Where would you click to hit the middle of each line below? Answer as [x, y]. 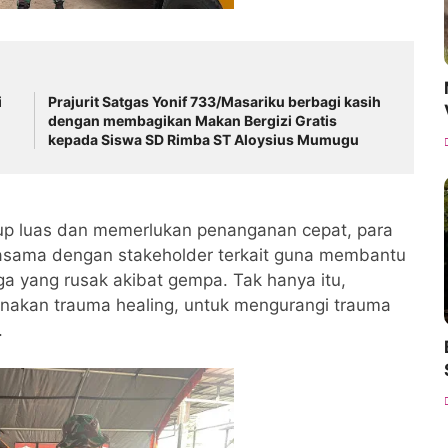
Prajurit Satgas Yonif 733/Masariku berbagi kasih [214, 101]
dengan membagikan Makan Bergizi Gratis [192, 120]
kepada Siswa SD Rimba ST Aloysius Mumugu [203, 139]
